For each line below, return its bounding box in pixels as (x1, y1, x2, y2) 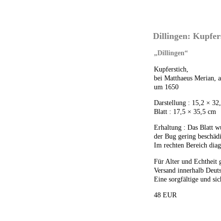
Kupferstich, (154, 65, 188, 73)
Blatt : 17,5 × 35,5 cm (154, 108, 216, 116)
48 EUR (154, 191, 177, 199)
